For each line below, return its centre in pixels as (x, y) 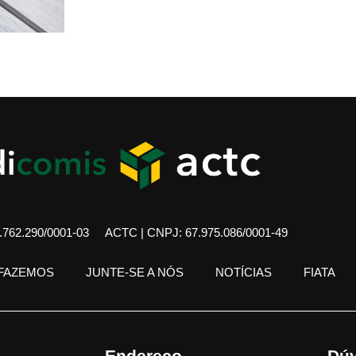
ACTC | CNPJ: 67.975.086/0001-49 (196, 233)
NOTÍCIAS (244, 273)
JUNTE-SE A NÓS (135, 273)
